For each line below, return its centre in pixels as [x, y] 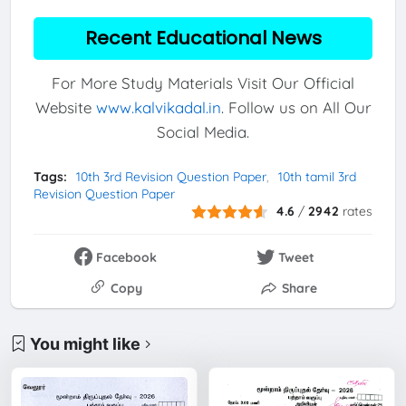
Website [65, 108]
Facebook [127, 257]
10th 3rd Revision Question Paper [171, 177]
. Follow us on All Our [296, 108]
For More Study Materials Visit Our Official [203, 83]
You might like [86, 343]
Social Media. [203, 132]
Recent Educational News [203, 38]
